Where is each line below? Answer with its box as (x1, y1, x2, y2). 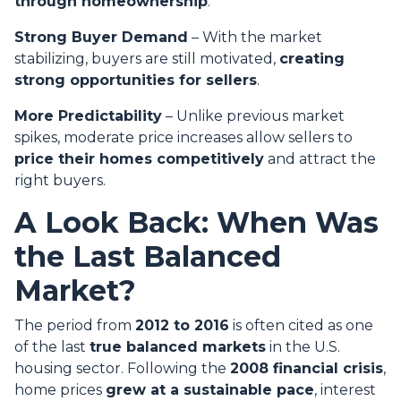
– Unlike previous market (162, 107, 345, 125)
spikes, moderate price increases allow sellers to (14, 129, 353, 147)
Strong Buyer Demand (14, 29, 188, 47)
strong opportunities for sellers (14, 72, 257, 90)
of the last (14, 338, 90, 356)
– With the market (188, 29, 322, 47)
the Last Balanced (14, 239, 281, 275)
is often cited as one (229, 317, 373, 335)
